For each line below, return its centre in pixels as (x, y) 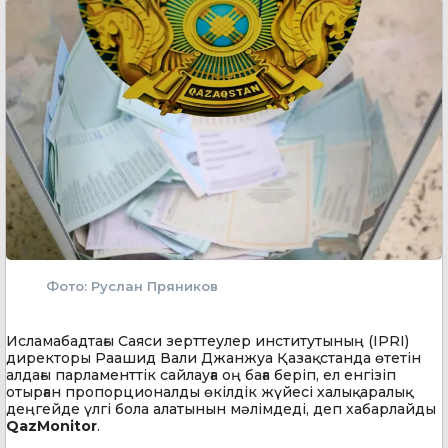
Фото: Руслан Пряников (132, 285)
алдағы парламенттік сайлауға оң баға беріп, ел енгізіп (201, 374)
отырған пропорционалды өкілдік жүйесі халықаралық (209, 391)
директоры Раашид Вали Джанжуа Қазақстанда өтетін (213, 357)
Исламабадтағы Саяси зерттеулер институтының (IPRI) (207, 340)
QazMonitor (51, 425)
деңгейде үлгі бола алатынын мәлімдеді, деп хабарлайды (221, 408)
